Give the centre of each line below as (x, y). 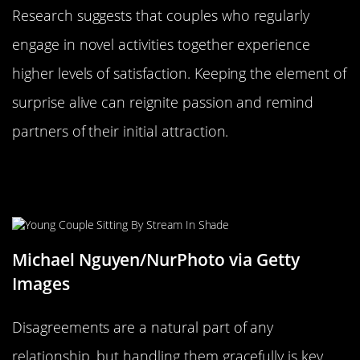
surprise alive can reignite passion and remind (163, 102)
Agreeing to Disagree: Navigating (164, 172)
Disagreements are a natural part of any (143, 327)
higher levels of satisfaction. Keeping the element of (179, 74)
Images (41, 283)
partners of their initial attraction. (121, 131)
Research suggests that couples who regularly (161, 16)
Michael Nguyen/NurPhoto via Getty (156, 259)
